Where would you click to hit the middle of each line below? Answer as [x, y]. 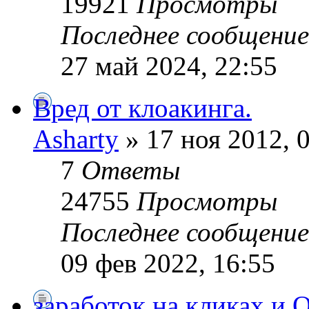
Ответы [131, 170]
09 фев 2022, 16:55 [168, 263]
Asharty [76, 139]
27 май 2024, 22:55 [169, 66]
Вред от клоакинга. [142, 108]
